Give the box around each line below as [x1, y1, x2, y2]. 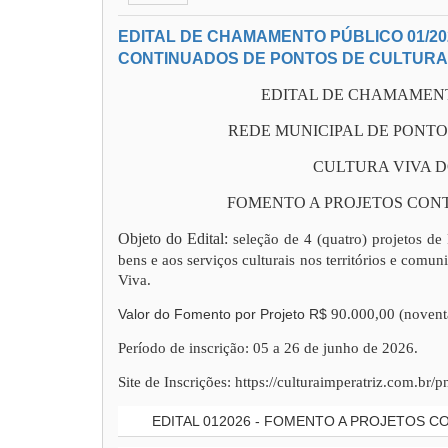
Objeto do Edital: [118, 230, 233, 247]
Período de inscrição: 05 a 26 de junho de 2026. [118, 340, 418, 356]
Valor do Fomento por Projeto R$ [118, 306, 327, 322]
